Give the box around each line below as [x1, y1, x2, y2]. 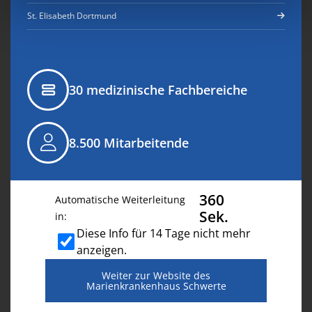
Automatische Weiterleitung [55, 192, 185, 206]
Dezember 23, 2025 [59, 187, 149, 201]
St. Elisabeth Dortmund [39, 10, 116, 22]
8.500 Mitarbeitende [69, 134, 189, 151]
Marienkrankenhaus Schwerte [86, 279, 226, 292]
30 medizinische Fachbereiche [69, 81, 247, 98]
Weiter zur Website [102, 268, 194, 282]
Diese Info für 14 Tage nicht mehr [76, 225, 251, 241]
